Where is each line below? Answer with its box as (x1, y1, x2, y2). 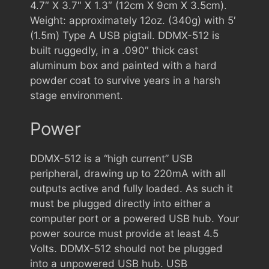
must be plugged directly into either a (30, 197, 211, 210)
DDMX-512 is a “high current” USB (30, 152, 193, 165)
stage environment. (30, 89, 123, 101)
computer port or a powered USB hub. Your (30, 212, 239, 225)
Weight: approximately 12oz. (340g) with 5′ (30, 14, 236, 26)
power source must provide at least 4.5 (30, 227, 219, 240)
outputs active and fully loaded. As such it (30, 182, 233, 195)
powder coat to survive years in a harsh (30, 74, 220, 86)
